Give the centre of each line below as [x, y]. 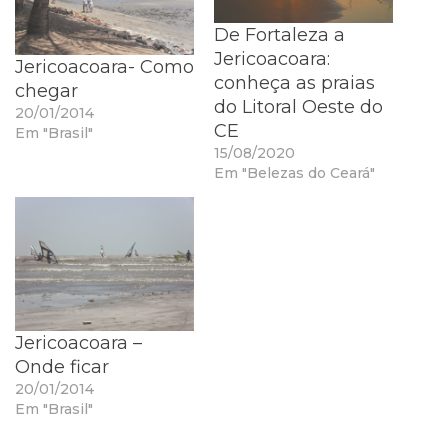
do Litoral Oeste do [298, 106]
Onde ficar [62, 367]
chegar [46, 90]
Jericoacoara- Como [104, 66]
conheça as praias [294, 82]
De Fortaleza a [279, 34]
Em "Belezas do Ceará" [294, 172]
